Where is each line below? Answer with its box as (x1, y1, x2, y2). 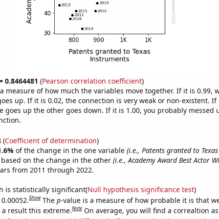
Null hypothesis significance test (87, 184, 194, 194)
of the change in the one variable (15, 145, 127, 155)
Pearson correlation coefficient (42, 76, 142, 86)
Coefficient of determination (4, 135, 97, 145)
